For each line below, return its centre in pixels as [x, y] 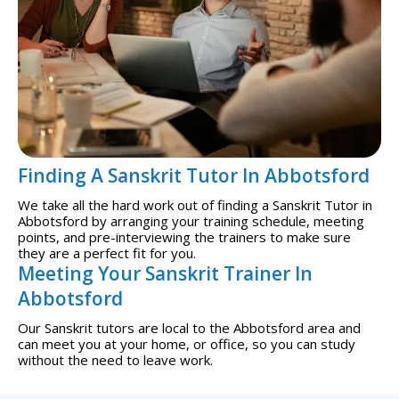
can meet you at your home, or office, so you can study [187, 344]
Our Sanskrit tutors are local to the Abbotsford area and [189, 328]
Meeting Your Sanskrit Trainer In [165, 274]
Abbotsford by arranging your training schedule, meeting [191, 221]
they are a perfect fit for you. [107, 253]
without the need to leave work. [115, 360]
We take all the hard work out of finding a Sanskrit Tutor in [195, 205]
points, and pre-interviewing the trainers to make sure [184, 237]
